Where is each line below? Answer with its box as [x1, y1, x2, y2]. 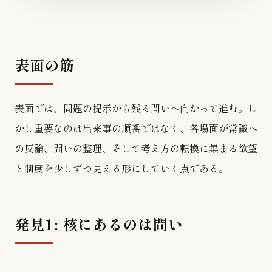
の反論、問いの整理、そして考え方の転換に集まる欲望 [15, 141, 257, 155]
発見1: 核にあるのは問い [15, 213, 183, 234]
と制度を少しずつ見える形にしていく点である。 [15, 161, 228, 175]
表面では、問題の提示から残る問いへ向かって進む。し [15, 101, 257, 115]
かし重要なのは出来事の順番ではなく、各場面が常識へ [15, 121, 257, 135]
